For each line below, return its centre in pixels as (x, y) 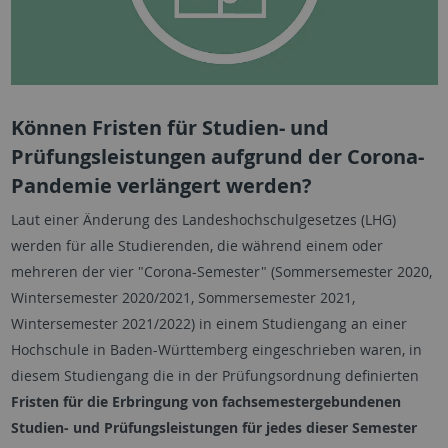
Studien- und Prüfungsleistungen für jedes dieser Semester (213, 428)
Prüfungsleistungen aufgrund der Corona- (217, 157)
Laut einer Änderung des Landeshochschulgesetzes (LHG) (203, 220)
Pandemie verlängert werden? (161, 186)
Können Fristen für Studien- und (169, 128)
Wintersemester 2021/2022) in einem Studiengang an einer (208, 324)
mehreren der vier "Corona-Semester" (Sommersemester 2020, (221, 272)
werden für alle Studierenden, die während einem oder (196, 246)
